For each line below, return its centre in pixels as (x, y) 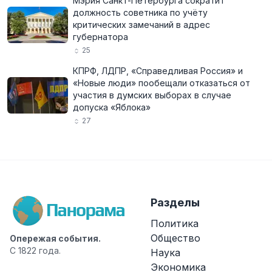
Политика (175, 223)
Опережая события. (55, 238)
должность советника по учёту (140, 12)
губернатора (100, 37)
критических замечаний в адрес (141, 25)
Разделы (175, 202)
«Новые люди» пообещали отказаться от (161, 83)
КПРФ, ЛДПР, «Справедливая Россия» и (158, 71)
